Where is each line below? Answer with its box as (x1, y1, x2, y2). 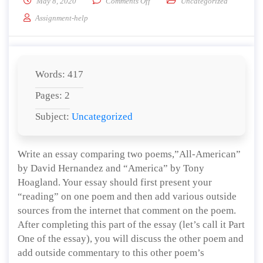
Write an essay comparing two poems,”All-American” (18, 149, 241, 160)
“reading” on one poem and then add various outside (18, 191, 237, 202)
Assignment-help (35, 14, 88, 22)
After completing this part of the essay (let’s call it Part (18, 219, 245, 230)
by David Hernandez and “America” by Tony (18, 163, 204, 174)
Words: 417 (35, 69, 83, 80)
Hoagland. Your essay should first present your (18, 177, 212, 188)
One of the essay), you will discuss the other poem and (18, 233, 244, 244)
